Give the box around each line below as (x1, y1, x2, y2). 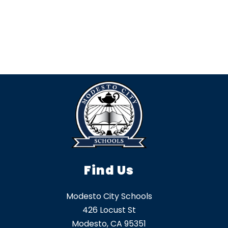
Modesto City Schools (66, 190, 152, 203)
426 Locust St (82, 204, 136, 216)
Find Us (84, 162, 134, 179)
